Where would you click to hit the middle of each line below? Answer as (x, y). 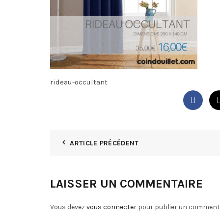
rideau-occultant (79, 82)
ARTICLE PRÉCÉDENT (104, 143)
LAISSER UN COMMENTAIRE (126, 184)
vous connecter (111, 207)
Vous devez (68, 207)
